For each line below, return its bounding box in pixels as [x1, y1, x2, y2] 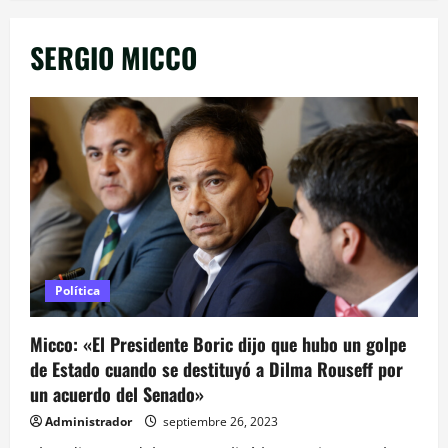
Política [55, 281, 100, 299]
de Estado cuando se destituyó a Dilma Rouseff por [30, 355, 403, 382]
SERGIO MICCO [30, 36, 197, 78]
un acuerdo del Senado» [30, 380, 204, 407]
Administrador [45, 412, 132, 430]
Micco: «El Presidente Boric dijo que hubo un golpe [30, 330, 406, 357]
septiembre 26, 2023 [160, 412, 278, 430]
